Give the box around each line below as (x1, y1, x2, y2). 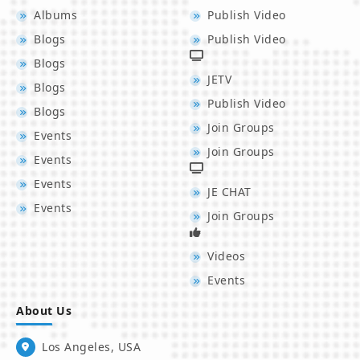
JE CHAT (207, 184, 252, 199)
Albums (34, 7, 78, 22)
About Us (16, 303, 72, 318)
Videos (207, 248, 246, 264)
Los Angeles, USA (42, 339, 141, 354)
